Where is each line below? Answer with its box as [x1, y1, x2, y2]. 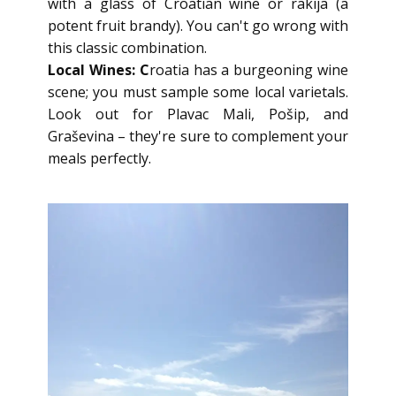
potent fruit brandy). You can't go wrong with [48, 16, 348, 35]
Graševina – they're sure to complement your [48, 126, 348, 146]
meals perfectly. [48, 148, 151, 168]
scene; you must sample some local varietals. [48, 82, 348, 102]
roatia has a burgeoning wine [148, 60, 349, 80]
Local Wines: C [48, 60, 149, 80]
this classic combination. [48, 38, 207, 57]
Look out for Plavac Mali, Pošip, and [48, 104, 348, 124]
